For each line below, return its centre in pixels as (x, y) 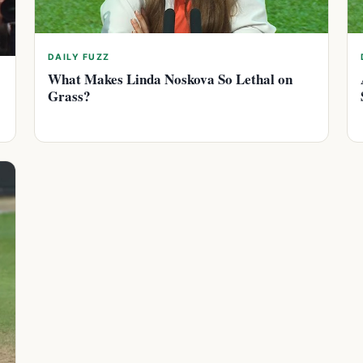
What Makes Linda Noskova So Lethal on (170, 79)
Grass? (69, 96)
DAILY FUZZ (79, 57)
